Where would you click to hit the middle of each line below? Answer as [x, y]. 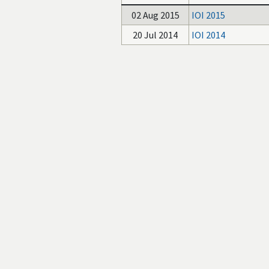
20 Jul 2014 [155, 35]
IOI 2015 [208, 15]
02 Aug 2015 [155, 15]
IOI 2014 [208, 35]
